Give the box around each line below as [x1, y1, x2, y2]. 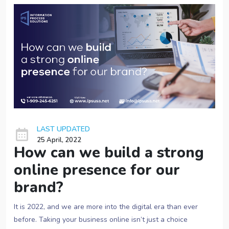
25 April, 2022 [37, 135, 81, 145]
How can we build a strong [14, 143, 204, 163]
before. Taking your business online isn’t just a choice [14, 215, 188, 225]
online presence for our [14, 160, 180, 180]
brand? [14, 177, 63, 198]
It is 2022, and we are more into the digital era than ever [14, 202, 198, 212]
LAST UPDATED [37, 124, 90, 134]
